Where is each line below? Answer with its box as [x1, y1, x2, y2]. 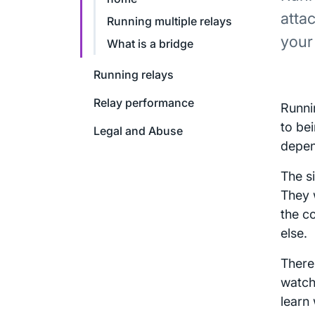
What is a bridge [107, 37, 193, 51]
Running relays [94, 67, 174, 82]
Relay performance [94, 96, 194, 110]
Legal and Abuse [94, 124, 183, 138]
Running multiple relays [107, 14, 232, 28]
